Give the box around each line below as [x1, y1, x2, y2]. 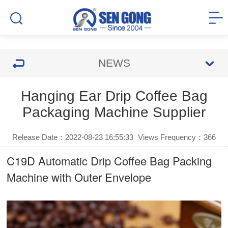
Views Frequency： [137, 133, 204, 141]
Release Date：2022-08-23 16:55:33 [12, 133, 134, 141]
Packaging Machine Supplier [22, 104, 206, 120]
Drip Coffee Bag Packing [91, 153, 212, 168]
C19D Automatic [7, 153, 91, 168]
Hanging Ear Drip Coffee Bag [20, 88, 208, 104]
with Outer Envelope [48, 169, 152, 185]
